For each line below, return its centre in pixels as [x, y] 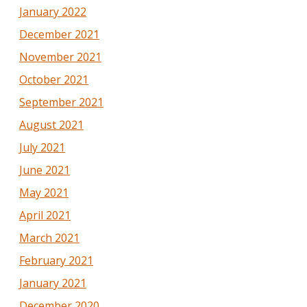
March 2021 [49, 237]
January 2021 [53, 283]
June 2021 [45, 170]
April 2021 [45, 215]
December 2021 [59, 34]
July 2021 [42, 147]
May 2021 [44, 192]
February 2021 [56, 260]
